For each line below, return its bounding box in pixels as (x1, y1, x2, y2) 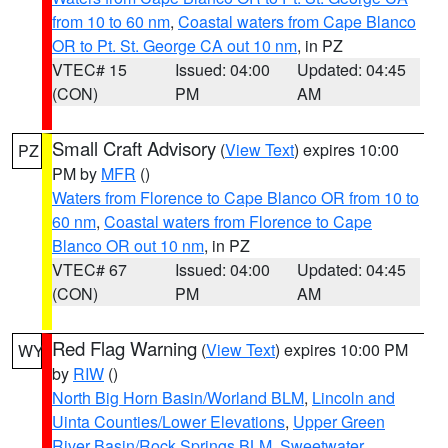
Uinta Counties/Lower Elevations (52, 410, 285, 433)
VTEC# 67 (52, 258, 127, 281)
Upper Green (293, 410, 385, 433)
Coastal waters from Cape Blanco (178, 10, 416, 33)
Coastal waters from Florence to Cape (104, 210, 372, 233)
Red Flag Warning (52, 335, 197, 361)
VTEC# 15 (52, 58, 127, 81)
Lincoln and (312, 386, 395, 409)
